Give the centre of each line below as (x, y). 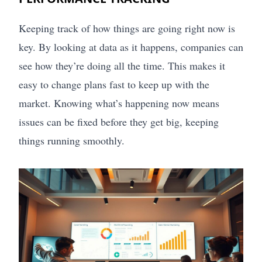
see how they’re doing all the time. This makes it (122, 65)
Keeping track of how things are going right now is (127, 28)
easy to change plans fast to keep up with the (114, 84)
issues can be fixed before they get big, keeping (119, 121)
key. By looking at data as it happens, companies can (131, 46)
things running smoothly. (72, 140)
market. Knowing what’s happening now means (119, 103)
